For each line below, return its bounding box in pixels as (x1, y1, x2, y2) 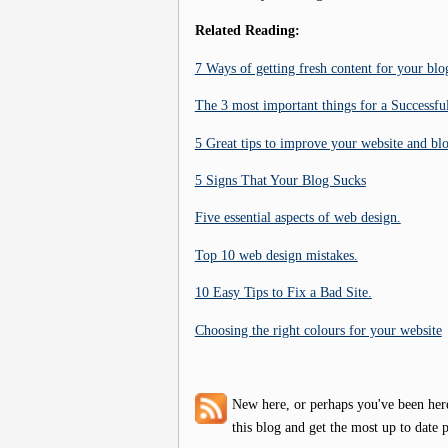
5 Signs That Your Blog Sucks (194, 172, 366, 189)
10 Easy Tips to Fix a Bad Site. (194, 284, 372, 301)
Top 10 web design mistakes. (194, 246, 358, 263)
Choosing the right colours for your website (194, 321, 442, 338)
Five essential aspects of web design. (194, 209, 401, 226)
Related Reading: (194, 22, 300, 39)
